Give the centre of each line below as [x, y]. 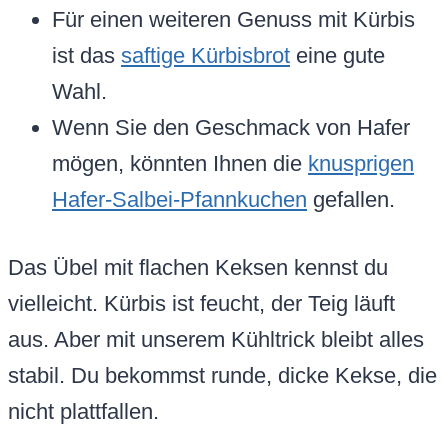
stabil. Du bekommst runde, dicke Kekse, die [222, 376]
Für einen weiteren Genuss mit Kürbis [233, 20]
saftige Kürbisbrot [205, 56]
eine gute [337, 56]
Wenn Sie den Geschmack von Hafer [231, 128]
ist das [86, 56]
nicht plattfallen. [83, 412]
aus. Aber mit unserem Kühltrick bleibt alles [216, 340]
